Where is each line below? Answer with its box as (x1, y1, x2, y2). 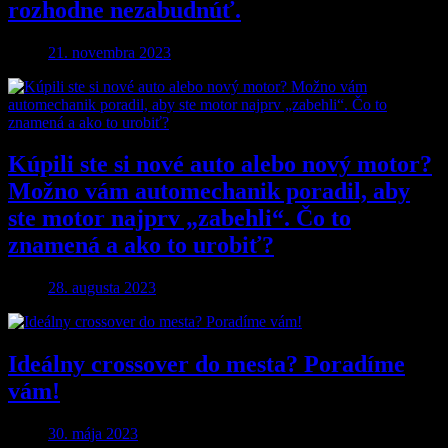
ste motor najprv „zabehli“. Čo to (8, 205, 351, 232)
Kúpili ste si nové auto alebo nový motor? (8, 151, 432, 178)
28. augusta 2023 (48, 279, 156, 297)
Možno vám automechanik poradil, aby (8, 178, 410, 205)
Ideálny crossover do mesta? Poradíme (8, 351, 405, 378)
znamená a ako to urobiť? (8, 232, 274, 259)
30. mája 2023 (48, 425, 138, 443)
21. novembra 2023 (48, 43, 171, 61)
